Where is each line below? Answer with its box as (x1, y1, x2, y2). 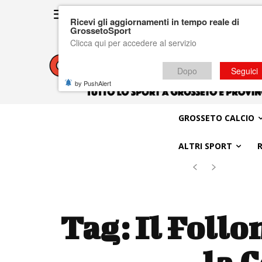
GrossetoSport (70, 24, 131, 37)
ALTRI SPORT (178, 140, 232, 151)
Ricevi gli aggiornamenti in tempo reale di (70, 15, 239, 28)
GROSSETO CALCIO (178, 112, 254, 123)
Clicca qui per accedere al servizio (70, 37, 196, 49)
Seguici (231, 65, 258, 77)
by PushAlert (75, 78, 111, 88)
